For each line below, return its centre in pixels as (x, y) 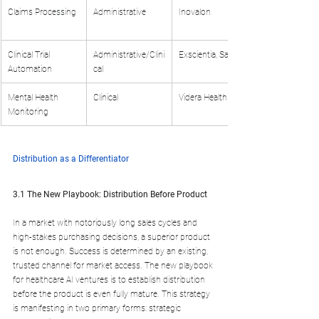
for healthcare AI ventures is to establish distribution (110, 279)
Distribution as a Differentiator (71, 158)
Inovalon (195, 12)
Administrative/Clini (129, 54)
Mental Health (34, 97)
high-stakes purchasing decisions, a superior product (113, 237)
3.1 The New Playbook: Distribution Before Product (110, 194)
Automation (30, 69)
